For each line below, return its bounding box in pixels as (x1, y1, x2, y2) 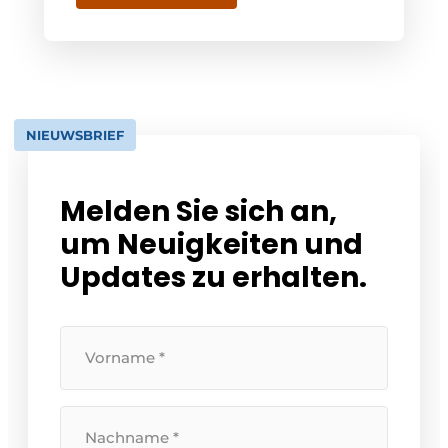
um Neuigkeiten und (60, 225, 363, 265)
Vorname (59, 353, 135, 373)
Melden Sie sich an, (60, 192, 337, 232)
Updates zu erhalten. (60, 258, 367, 298)
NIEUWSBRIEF (26, 127, 124, 144)
